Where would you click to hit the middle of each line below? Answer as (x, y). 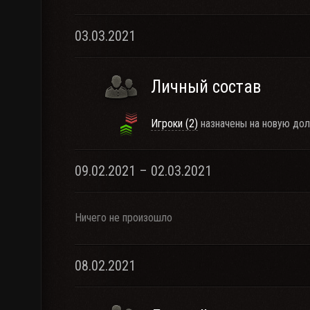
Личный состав (206, 87)
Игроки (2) (174, 124)
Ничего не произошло (124, 218)
